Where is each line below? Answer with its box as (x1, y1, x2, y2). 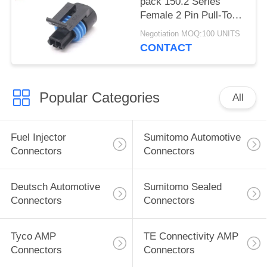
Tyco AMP (10, 231, 56, 243)
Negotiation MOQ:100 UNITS (140, 30, 241, 39)
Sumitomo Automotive (143, 132, 241, 144)
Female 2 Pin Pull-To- (140, 9, 236, 21)
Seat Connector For (140, 23, 228, 35)
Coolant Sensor (140, 36, 209, 48)
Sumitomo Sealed (143, 181, 222, 193)
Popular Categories (39, 89, 160, 105)
